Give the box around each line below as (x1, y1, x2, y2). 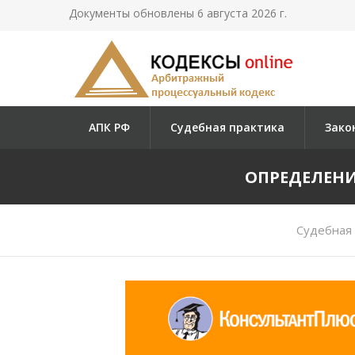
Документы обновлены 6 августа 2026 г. (69, 6, 287, 21)
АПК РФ (89, 120, 130, 135)
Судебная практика (170, 120, 284, 135)
